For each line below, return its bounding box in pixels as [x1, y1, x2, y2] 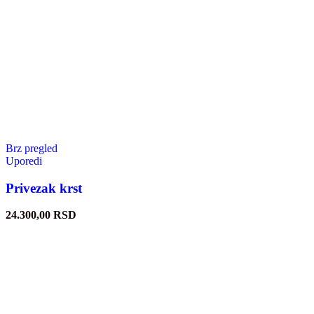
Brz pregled [6, 142, 57, 154]
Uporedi [6, 154, 42, 167]
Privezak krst [6, 180, 82, 196]
